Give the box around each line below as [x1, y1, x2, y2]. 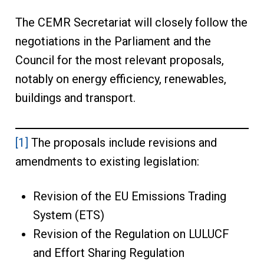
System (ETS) [32, 208, 104, 223]
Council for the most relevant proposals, [15, 53, 224, 68]
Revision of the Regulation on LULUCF [32, 227, 229, 242]
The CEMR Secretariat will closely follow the [15, 15, 247, 30]
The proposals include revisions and [28, 136, 217, 150]
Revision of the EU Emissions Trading [32, 189, 226, 204]
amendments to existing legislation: [15, 154, 199, 169]
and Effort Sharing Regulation [32, 246, 184, 260]
